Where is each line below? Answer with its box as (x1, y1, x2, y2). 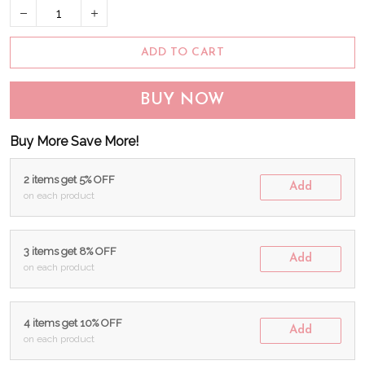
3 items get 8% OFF (24, 245, 117, 258)
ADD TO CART (140, 46, 225, 59)
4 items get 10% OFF (24, 317, 122, 330)
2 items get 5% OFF (24, 174, 115, 187)
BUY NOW (140, 92, 225, 109)
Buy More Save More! (10, 134, 139, 150)
